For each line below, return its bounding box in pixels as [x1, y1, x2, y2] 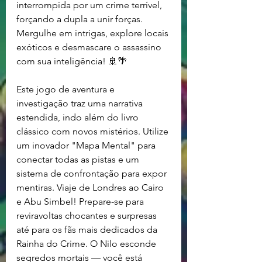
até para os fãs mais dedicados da [16, 223, 160, 235]
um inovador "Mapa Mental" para [16, 139, 158, 151]
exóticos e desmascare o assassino [16, 41, 164, 53]
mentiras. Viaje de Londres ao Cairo [16, 181, 166, 193]
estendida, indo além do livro [16, 111, 141, 123]
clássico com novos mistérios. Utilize [16, 125, 171, 137]
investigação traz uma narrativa [16, 97, 145, 109]
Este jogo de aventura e [16, 83, 117, 95]
